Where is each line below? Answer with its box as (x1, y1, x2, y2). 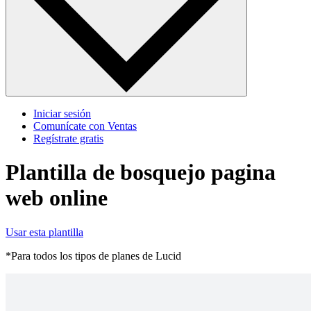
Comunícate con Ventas (33, 119, 137, 132)
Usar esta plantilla (6, 226, 83, 238)
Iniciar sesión (33, 107, 91, 119)
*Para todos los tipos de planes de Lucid (6, 249, 181, 262)
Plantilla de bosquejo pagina (6, 160, 276, 185)
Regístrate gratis (33, 132, 103, 144)
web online (6, 185, 108, 211)
